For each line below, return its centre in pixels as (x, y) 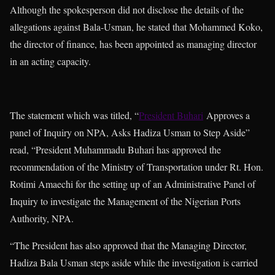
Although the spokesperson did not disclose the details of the (127, 9)
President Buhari (171, 115)
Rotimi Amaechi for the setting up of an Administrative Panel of (133, 184)
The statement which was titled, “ (74, 115)
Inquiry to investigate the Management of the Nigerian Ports (125, 201)
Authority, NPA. (42, 218)
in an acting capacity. (50, 61)
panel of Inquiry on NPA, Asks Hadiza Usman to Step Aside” (130, 132)
